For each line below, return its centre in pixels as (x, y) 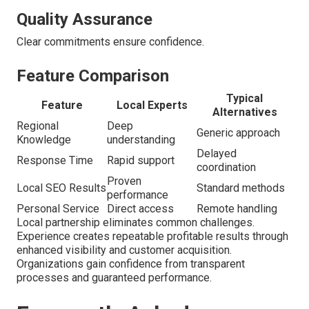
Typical (245, 99)
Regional (38, 126)
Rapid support (141, 161)
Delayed (217, 154)
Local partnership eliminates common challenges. (136, 223)
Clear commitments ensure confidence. (110, 42)
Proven (124, 181)
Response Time (55, 161)
